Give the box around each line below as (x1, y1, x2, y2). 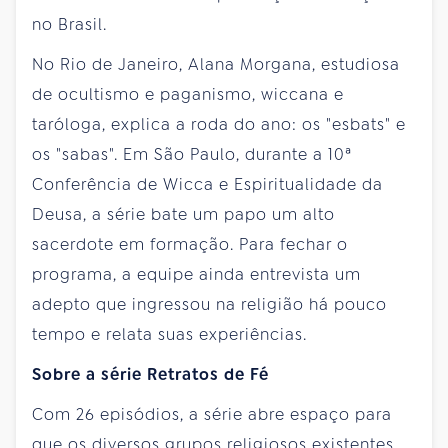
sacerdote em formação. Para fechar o (32, 234, 348, 256)
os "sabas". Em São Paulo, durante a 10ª (32, 144, 352, 166)
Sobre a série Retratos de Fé (32, 364, 269, 386)
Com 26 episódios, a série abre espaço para (32, 404, 392, 426)
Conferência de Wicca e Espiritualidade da (32, 174, 383, 196)
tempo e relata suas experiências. (32, 324, 307, 346)
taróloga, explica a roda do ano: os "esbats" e (32, 114, 406, 136)
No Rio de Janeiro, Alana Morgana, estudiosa (32, 54, 400, 76)
